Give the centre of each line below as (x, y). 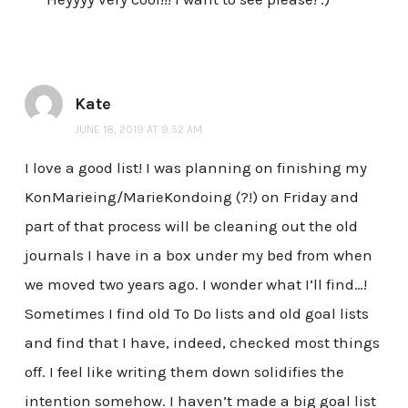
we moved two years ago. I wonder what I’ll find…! (195, 284)
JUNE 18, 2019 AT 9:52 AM (138, 129)
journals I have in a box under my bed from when (198, 255)
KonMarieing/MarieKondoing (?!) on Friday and (191, 196)
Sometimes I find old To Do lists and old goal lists (196, 313)
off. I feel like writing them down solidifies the (184, 371)
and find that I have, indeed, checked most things (202, 342)
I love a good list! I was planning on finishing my (195, 167)
